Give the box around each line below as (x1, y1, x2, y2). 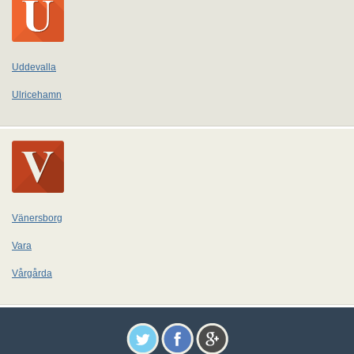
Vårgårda (12, 268, 52, 279)
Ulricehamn (12, 89, 62, 100)
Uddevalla (12, 62, 56, 73)
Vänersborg (12, 213, 62, 224)
